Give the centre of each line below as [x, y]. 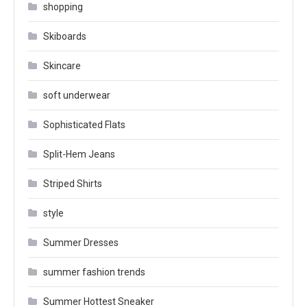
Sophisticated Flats [84, 124]
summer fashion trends [94, 272]
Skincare [62, 65]
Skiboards [65, 36]
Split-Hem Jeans [79, 154]
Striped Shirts [73, 183]
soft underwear [77, 95]
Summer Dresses [81, 242]
